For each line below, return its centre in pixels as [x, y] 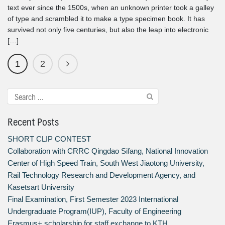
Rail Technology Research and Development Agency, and [101, 175]
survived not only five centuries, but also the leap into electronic [108, 30]
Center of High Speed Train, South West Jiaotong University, [106, 163]
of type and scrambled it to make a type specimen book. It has [106, 19]
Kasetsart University [41, 187]
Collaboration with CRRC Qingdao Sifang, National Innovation [108, 151]
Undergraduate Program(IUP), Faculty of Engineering [94, 211]
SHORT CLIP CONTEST [49, 139]
